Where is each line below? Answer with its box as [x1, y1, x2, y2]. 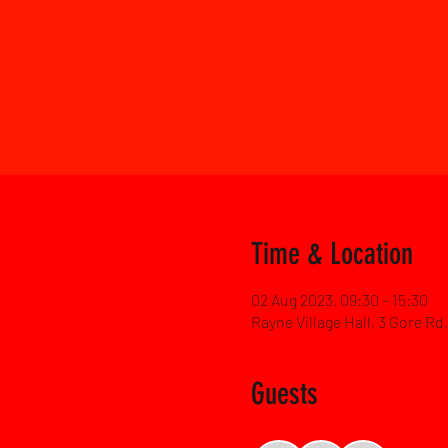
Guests [250, 376, 318, 412]
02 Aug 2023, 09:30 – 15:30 [250, 290, 428, 309]
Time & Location [250, 236, 413, 272]
